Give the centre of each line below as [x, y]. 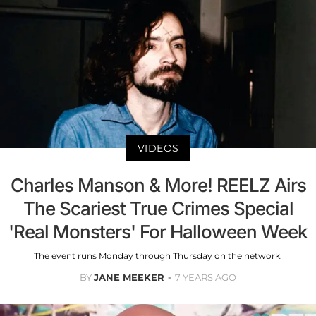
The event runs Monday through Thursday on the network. [158, 255]
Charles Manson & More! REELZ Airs [158, 185]
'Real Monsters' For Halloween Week [158, 231]
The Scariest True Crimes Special [158, 208]
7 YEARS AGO [206, 277]
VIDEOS [158, 148]
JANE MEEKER [129, 277]
